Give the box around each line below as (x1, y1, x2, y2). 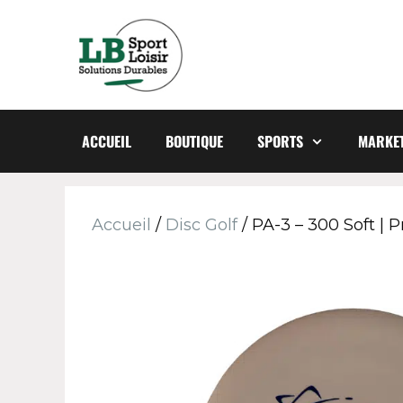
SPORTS (257, 130, 303, 152)
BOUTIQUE (166, 130, 223, 152)
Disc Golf (166, 214, 237, 235)
